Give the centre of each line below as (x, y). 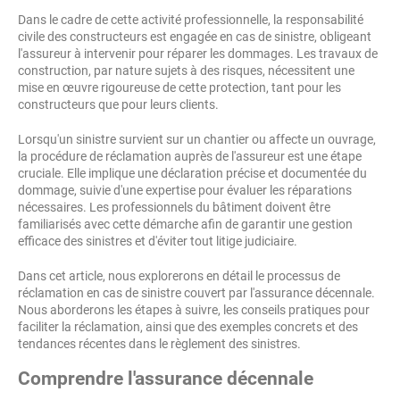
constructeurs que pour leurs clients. (118, 104)
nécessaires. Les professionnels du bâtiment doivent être (174, 207)
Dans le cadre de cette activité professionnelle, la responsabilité (191, 20)
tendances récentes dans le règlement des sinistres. (159, 344)
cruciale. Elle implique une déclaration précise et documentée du (192, 173)
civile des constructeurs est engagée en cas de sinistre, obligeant (195, 37)
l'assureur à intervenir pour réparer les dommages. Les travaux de (198, 54)
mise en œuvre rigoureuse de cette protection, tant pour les (179, 87)
